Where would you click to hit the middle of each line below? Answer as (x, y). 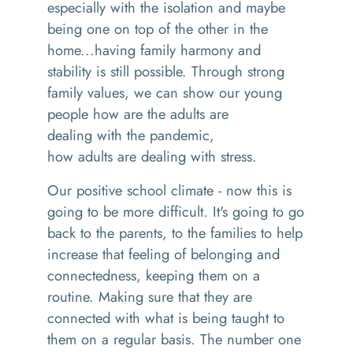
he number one (254, 339)
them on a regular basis (119, 339)
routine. (73, 297)
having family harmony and (178, 50)
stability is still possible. (119, 71)
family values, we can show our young (165, 93)
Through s (222, 71)
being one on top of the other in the (158, 29)
